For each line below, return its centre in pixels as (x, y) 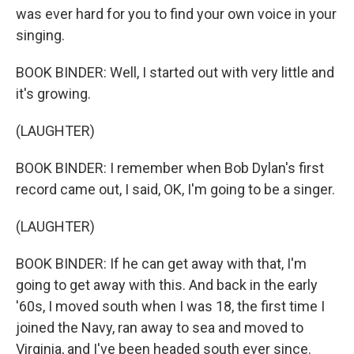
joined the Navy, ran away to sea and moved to (160, 328)
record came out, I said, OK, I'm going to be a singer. (175, 189)
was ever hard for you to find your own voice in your (176, 14)
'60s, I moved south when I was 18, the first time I (170, 306)
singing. (40, 35)
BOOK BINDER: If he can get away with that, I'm (161, 264)
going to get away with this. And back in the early (167, 285)
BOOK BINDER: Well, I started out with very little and (175, 72)
